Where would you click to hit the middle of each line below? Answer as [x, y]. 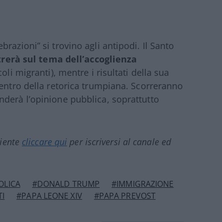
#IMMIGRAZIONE [143, 184]
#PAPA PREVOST [125, 195]
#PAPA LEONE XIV [49, 195]
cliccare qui [45, 141]
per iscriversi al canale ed [119, 141]
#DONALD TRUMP [66, 184]
